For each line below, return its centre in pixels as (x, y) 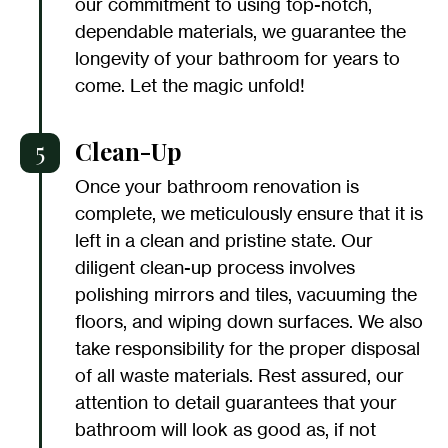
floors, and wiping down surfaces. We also (249, 321)
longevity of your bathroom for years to (237, 58)
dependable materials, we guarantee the (240, 31)
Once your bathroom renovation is (217, 186)
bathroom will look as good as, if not (225, 429)
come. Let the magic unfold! (190, 85)
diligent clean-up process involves (215, 267)
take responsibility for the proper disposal (247, 348)
